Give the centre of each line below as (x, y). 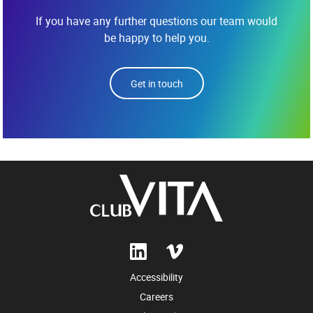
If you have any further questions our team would (156, 21)
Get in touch (156, 83)
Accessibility (156, 277)
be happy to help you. (156, 38)
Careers (156, 296)
